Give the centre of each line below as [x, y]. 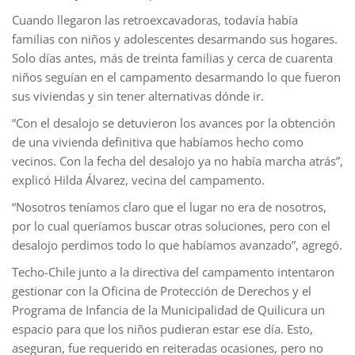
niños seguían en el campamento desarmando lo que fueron [176, 76]
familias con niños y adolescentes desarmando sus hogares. [175, 38]
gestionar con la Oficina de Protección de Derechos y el [162, 290]
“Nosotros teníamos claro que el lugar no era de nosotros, [169, 206]
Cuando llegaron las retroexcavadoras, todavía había [155, 19]
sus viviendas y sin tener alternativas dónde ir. [138, 95]
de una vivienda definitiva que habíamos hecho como [158, 141]
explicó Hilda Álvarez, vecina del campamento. [138, 179]
